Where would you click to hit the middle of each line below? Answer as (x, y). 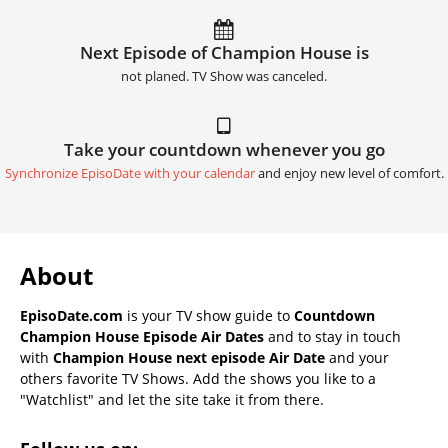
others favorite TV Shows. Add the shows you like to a (198, 378)
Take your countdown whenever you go (224, 149)
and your (357, 357)
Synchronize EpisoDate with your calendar (129, 173)
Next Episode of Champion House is (224, 52)
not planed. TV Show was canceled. (224, 76)
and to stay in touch (332, 336)
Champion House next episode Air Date (189, 357)
